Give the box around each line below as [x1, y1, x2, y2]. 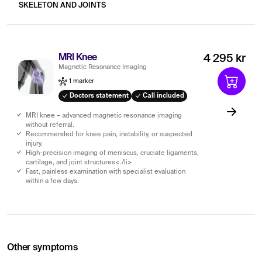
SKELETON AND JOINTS [19, 1, 106, 9]
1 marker [67, 78, 94, 84]
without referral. [26, 121, 74, 129]
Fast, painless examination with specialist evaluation [26, 168, 185, 175]
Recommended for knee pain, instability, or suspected [26, 130, 192, 138]
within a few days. [26, 177, 79, 185]
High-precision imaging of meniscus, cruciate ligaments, [26, 149, 199, 157]
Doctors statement [68, 92, 129, 99]
